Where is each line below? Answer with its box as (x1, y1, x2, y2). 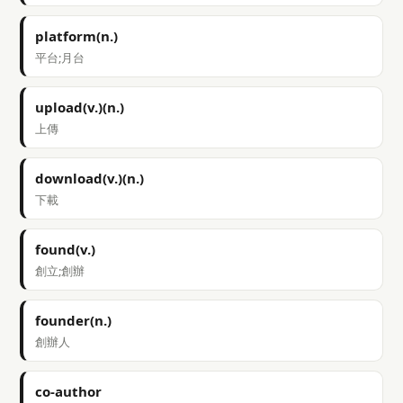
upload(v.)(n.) (35, 98, 124, 116)
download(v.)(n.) (35, 169, 144, 187)
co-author (35, 382, 102, 400)
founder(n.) (35, 311, 112, 329)
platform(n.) (35, 27, 118, 45)
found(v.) (35, 240, 95, 258)
